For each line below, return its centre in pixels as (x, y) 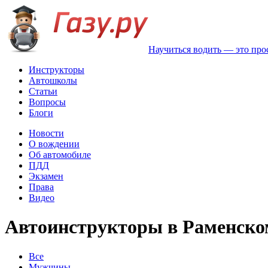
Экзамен (46, 176)
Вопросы (47, 102)
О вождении (54, 144)
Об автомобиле (60, 155)
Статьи (43, 91)
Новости (46, 133)
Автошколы (53, 80)
